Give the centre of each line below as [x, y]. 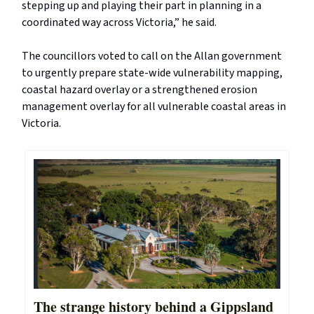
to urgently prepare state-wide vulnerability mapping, [152, 73]
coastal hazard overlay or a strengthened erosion [139, 90]
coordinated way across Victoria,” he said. [119, 23]
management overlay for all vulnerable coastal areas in [154, 107]
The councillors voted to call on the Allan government [152, 56]
